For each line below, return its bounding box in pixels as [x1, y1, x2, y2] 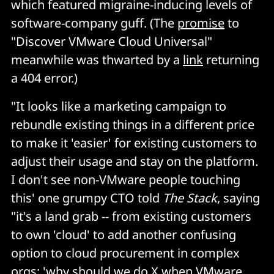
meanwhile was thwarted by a [11, 51, 183, 68]
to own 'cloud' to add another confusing [11, 226, 236, 243]
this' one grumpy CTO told [11, 189, 163, 206]
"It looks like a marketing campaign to [11, 97, 226, 114]
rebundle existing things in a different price [11, 116, 254, 133]
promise [177, 14, 224, 31]
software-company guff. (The [11, 14, 177, 31]
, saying [217, 189, 260, 206]
